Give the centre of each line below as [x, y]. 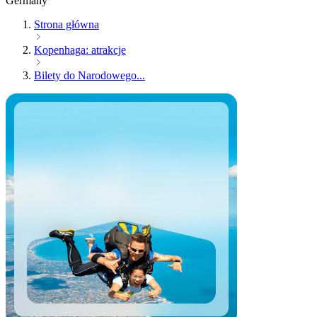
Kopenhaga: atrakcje [80, 50]
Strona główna [67, 25]
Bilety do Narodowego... [90, 76]
